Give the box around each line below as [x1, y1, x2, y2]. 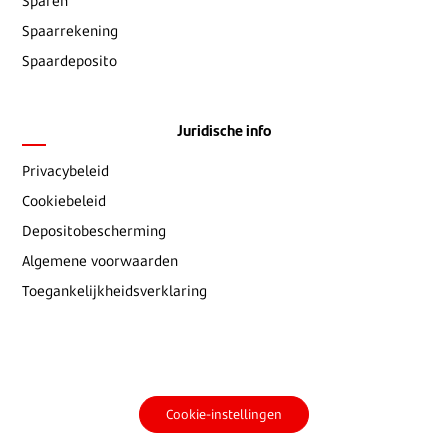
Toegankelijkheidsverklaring [22, 281, 208, 301]
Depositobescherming [22, 221, 167, 241]
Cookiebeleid [22, 191, 107, 211]
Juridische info [177, 117, 271, 141]
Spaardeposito [22, 51, 118, 71]
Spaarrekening [22, 21, 119, 41]
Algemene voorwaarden [22, 251, 179, 271]
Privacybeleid [22, 161, 110, 181]
